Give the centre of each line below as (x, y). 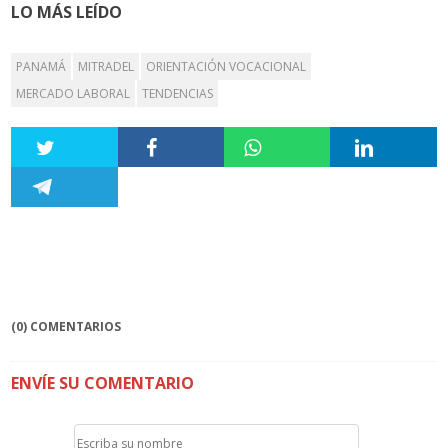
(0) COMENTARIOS (66, 326)
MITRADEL (106, 66)
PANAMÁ (41, 66)
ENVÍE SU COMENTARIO (103, 382)
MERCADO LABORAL (73, 93)
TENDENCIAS (178, 93)
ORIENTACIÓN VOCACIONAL (226, 66)
